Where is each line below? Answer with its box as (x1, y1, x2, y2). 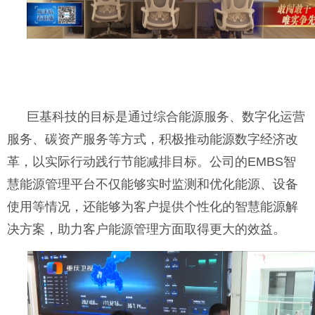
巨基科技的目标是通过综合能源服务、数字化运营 (27, 110, 305, 124)
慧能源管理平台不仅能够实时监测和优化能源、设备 (7, 177, 298, 192)
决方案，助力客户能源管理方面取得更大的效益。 (7, 222, 285, 237)
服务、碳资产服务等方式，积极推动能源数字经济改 (7, 132, 298, 147)
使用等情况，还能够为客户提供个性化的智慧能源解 (7, 200, 298, 214)
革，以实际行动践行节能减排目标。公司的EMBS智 (7, 155, 296, 169)
